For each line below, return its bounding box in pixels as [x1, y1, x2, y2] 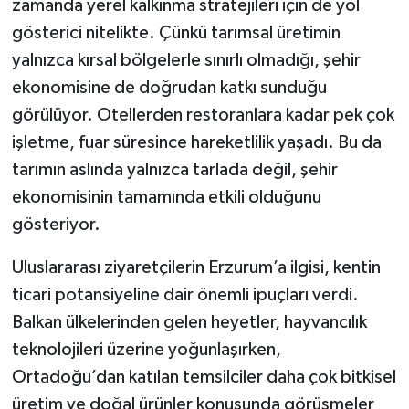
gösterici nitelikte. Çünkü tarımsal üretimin [11, 23, 341, 42]
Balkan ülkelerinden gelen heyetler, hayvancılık [11, 312, 367, 331]
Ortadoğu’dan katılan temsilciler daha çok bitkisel [11, 367, 396, 386]
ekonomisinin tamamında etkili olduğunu [11, 187, 321, 206]
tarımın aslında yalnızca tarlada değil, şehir [11, 160, 338, 179]
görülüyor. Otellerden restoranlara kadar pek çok [11, 105, 394, 124]
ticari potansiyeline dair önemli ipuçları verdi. [11, 285, 359, 304]
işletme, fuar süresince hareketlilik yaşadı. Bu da [11, 132, 382, 152]
